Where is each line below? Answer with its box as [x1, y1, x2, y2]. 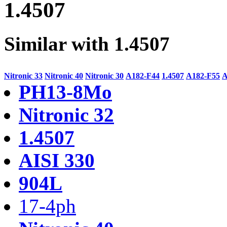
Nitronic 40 [45, 71, 83, 80]
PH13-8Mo [19, 81, 112, 103]
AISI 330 [19, 149, 95, 171]
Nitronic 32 [19, 103, 114, 126]
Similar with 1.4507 [4, 32, 170, 55]
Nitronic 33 [4, 71, 43, 80]
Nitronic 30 [85, 71, 124, 80]
